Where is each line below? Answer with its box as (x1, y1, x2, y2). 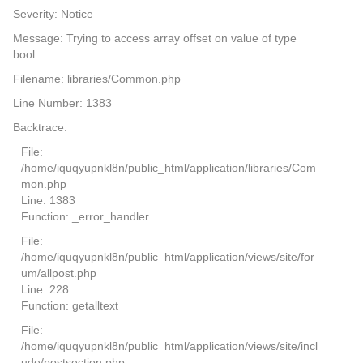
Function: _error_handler (20, 210, 149, 224)
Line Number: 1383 (12, 96, 112, 110)
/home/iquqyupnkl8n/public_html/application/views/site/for (20, 250, 314, 264)
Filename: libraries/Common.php (12, 72, 181, 86)
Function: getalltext (20, 299, 118, 313)
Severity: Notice (12, 7, 93, 21)
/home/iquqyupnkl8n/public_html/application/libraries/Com (20, 161, 316, 175)
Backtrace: (12, 121, 67, 135)
